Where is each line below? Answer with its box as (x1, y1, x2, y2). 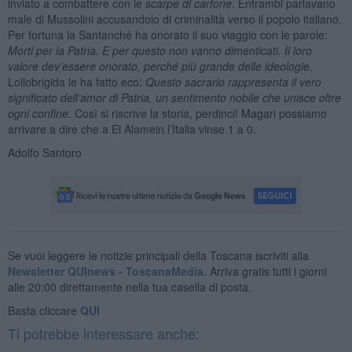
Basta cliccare (7, 302, 80, 318)
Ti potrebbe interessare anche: (7, 322, 200, 343)
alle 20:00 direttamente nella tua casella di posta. (7, 278, 251, 295)
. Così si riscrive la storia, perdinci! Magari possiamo (68, 104, 327, 121)
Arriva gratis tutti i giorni (206, 262, 327, 279)
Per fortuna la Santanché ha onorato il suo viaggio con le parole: (7, 26, 328, 42)
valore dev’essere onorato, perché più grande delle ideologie (7, 57, 310, 74)
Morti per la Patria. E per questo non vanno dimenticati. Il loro (7, 42, 312, 58)
